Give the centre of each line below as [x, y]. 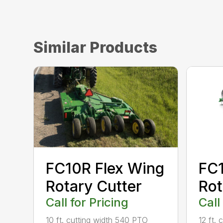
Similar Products [96, 48]
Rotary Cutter [94, 186]
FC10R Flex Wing [105, 168]
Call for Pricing [87, 203]
